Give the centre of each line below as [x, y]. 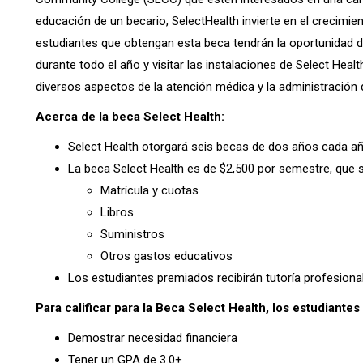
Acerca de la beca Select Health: [130, 116]
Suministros [132, 234]
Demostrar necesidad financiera [153, 337]
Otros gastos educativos [167, 256]
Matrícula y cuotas [149, 190]
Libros [117, 212]
